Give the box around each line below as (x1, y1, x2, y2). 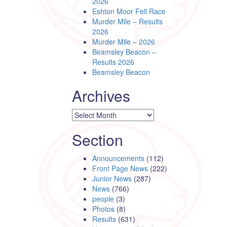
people (92, 194, 114, 204)
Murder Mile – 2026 (92, 36, 155, 47)
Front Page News (92, 163, 148, 174)
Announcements (92, 153, 144, 164)
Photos (92, 204, 115, 214)
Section (72, 129, 123, 151)
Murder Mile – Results (92, 16, 163, 27)
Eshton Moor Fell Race (92, 6, 166, 17)
